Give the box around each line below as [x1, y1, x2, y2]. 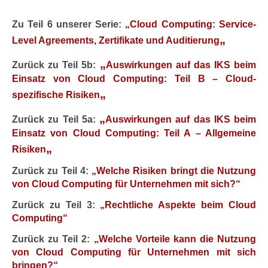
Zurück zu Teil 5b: [12, 60, 100, 70]
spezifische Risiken [12, 90, 100, 100]
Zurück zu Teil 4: [12, 166, 89, 176]
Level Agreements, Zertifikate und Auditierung [12, 35, 220, 45]
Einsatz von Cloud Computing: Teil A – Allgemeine [12, 128, 256, 138]
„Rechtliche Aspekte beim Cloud [100, 200, 257, 210]
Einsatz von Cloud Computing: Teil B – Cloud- [12, 74, 256, 84]
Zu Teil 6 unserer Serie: [12, 19, 126, 29]
